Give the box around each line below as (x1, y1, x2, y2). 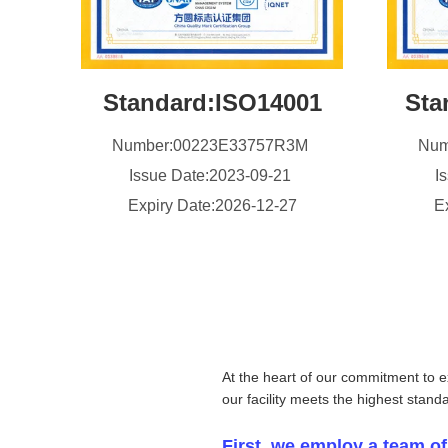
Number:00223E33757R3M (112, 137, 312, 154)
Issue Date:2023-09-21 (129, 167, 295, 184)
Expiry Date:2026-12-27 (127, 197, 297, 214)
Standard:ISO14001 (102, 89, 322, 116)
